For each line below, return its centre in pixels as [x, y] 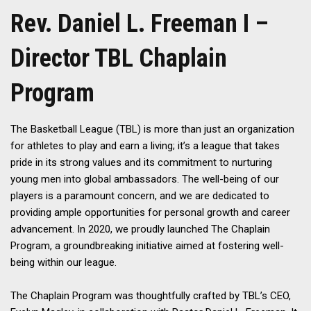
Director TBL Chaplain [119, 58]
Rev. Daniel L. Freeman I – [140, 23]
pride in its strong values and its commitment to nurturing [141, 162]
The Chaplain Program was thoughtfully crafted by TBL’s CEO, [151, 295]
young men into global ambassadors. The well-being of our [145, 179]
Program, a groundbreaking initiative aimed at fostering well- [147, 245]
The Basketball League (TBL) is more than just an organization [152, 129]
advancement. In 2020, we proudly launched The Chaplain [140, 229]
